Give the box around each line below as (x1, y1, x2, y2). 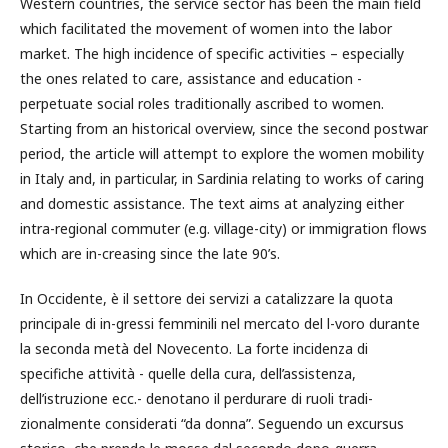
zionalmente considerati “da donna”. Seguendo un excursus (20, 414, 404, 433)
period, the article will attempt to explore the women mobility (20, 144, 424, 163)
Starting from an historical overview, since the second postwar (20, 119, 428, 138)
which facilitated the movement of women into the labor (20, 19, 392, 38)
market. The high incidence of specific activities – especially (20, 44, 404, 63)
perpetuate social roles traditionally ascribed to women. (20, 94, 384, 113)
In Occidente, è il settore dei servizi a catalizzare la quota (20, 289, 393, 308)
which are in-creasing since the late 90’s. (20, 244, 280, 263)
